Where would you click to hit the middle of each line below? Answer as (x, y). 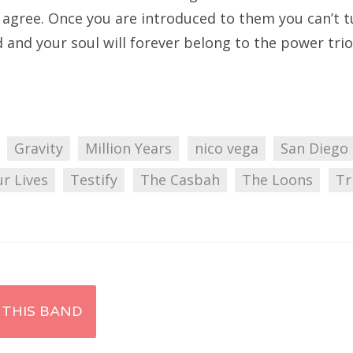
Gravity (38, 149)
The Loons (278, 180)
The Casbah (180, 180)
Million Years (129, 149)
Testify (94, 180)
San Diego (314, 149)
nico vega (226, 149)
